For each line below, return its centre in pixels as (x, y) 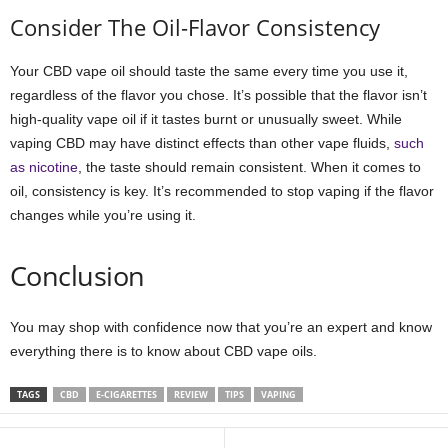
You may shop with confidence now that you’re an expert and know (221, 326)
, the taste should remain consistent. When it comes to (249, 166)
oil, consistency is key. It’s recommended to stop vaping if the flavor (222, 190)
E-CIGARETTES (126, 394)
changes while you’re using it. (103, 214)
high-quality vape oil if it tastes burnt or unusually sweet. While (206, 118)
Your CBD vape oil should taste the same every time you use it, (209, 70)
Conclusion (77, 275)
